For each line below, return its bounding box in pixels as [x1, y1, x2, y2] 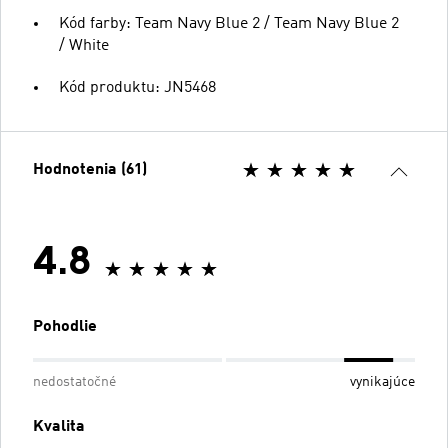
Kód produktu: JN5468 [59, 79, 216, 96]
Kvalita [33, 418, 85, 435]
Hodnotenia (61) [33, 161, 147, 178]
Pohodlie [33, 318, 97, 335]
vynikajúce [350, 374, 415, 389]
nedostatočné [33, 374, 116, 389]
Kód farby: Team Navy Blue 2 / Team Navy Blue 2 [59, 15, 399, 32]
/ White [59, 37, 109, 54]
